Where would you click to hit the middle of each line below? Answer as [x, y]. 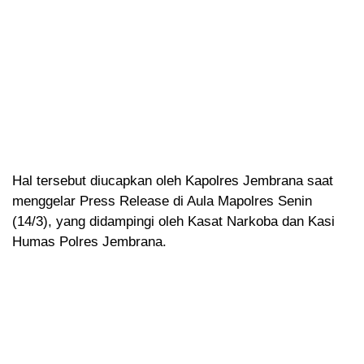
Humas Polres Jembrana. [89, 241]
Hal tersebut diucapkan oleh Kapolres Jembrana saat [173, 180]
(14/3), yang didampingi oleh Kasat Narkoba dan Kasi [173, 221]
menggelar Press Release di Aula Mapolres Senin [162, 201]
